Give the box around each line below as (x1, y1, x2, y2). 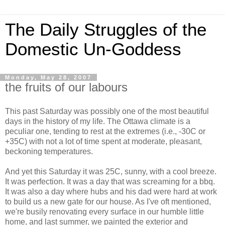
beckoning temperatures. (5, 147, 93, 156)
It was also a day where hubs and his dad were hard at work (5, 187, 217, 196)
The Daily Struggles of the (5, 20, 206, 39)
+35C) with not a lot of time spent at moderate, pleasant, (5, 137, 202, 146)
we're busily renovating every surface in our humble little (5, 207, 204, 216)
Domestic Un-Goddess (5, 40, 181, 59)
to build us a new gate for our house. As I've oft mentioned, (5, 197, 211, 206)
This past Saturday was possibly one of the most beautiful (5, 106, 209, 116)
